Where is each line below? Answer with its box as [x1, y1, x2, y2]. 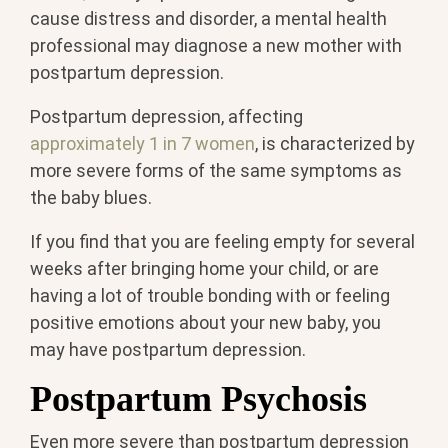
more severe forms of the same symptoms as [30, 160, 402, 182]
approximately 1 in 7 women [30, 133, 255, 155]
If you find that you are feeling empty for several [30, 231, 415, 253]
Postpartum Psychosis [30, 379, 367, 420]
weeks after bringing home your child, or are [30, 258, 379, 280]
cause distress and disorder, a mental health [30, 8, 387, 30]
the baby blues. [30, 187, 152, 209]
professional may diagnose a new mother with [30, 35, 402, 57]
